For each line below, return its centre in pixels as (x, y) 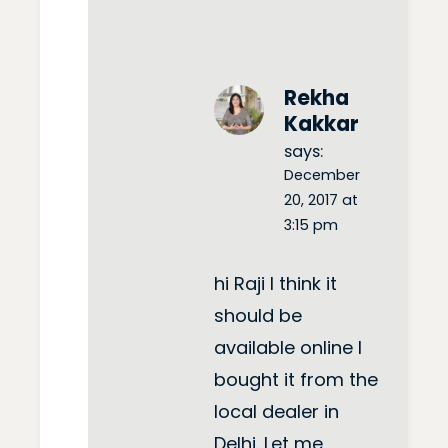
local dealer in (276, 412)
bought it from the (296, 380)
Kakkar (321, 123)
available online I (288, 348)
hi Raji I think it (275, 284)
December (322, 174)
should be (258, 316)
